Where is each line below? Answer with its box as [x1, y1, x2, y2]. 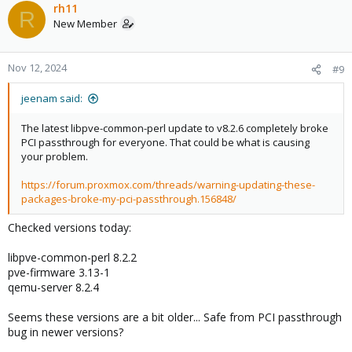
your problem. [21, 149, 88, 163]
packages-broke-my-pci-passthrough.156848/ [21, 192, 236, 206]
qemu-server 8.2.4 [8, 280, 99, 295]
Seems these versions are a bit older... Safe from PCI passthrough [8, 310, 342, 324]
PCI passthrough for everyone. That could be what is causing [21, 135, 310, 149]
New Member [53, 16, 117, 31]
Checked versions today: [8, 220, 131, 235]
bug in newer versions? [8, 324, 123, 339]
